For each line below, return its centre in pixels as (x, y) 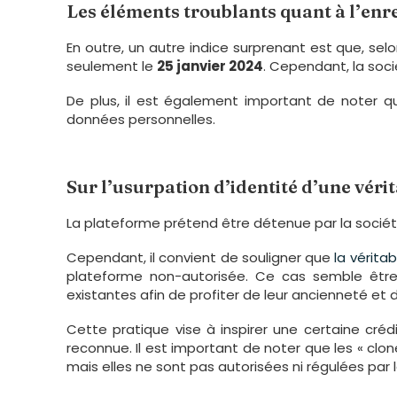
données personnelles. (141, 119)
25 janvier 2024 (210, 66)
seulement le (112, 66)
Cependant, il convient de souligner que (199, 257)
